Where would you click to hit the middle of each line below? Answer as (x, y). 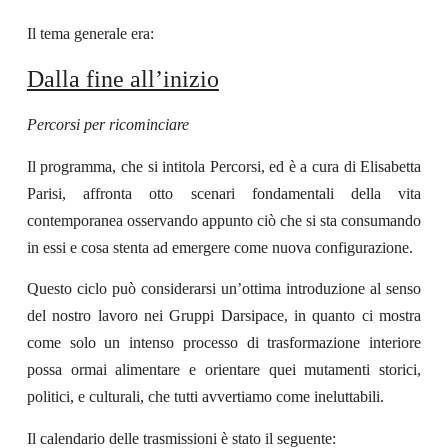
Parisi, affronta (79, 193)
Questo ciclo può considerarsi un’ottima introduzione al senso (224, 289)
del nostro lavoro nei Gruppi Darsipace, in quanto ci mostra (224, 316)
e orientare (220, 370)
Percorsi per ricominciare (107, 125)
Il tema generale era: (90, 33)
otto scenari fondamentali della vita (277, 193)
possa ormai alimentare (103, 370)
